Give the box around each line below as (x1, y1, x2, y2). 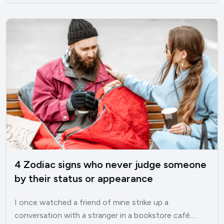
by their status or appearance (14, 172, 153, 185)
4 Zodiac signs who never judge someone (14, 158, 206, 171)
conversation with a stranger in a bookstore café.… (14, 210, 197, 220)
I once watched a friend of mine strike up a (14, 197, 168, 207)
